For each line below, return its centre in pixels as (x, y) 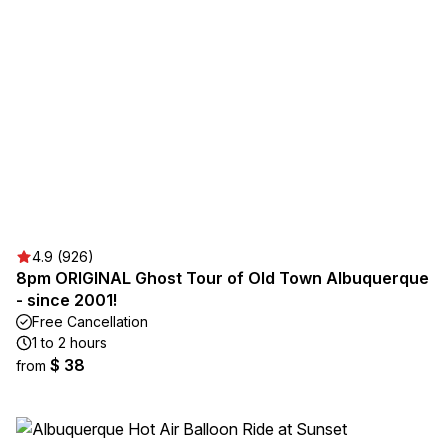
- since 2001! (66, 300)
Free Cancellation (90, 321)
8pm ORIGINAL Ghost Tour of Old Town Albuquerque (222, 278)
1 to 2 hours (69, 342)
